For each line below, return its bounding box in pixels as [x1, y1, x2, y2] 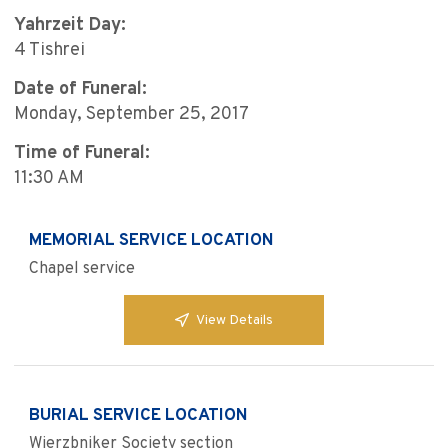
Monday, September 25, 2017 [14, 103, 249, 127]
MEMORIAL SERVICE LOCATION [29, 230, 274, 253]
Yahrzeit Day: [14, 14, 126, 38]
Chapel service [29, 259, 135, 280]
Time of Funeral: [14, 142, 150, 166]
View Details [196, 311, 273, 329]
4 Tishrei [14, 39, 85, 63]
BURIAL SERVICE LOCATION [29, 405, 248, 428]
